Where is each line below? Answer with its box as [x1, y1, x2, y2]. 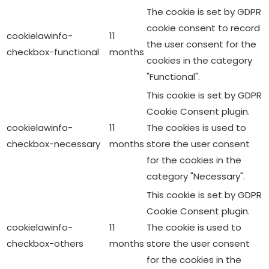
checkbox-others [7, 237, 83, 250]
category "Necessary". [147, 170, 245, 183]
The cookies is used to [147, 121, 246, 134]
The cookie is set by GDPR [147, 5, 261, 19]
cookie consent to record [147, 22, 260, 35]
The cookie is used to [147, 221, 241, 234]
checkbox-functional [7, 46, 99, 59]
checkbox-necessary [7, 138, 100, 151]
